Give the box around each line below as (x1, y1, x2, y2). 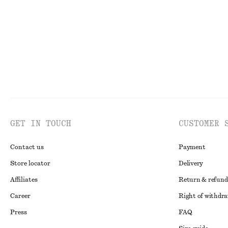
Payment (179, 144, 206, 150)
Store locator (10, 160, 50, 166)
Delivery (179, 160, 204, 166)
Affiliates (10, 177, 38, 183)
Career (10, 193, 31, 199)
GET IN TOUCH (10, 120, 71, 128)
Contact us (10, 144, 44, 150)
